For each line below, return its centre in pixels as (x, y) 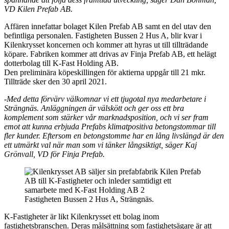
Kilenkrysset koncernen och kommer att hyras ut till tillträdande (106, 44)
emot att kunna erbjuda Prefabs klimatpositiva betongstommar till (110, 126)
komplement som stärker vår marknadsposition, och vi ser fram (106, 117)
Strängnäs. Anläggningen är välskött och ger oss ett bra (94, 108)
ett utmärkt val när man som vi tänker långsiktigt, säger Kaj (100, 145)
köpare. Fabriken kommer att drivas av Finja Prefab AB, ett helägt (110, 54)
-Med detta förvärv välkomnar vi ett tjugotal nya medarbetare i (105, 99)
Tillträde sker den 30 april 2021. (55, 81)
